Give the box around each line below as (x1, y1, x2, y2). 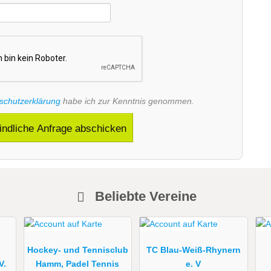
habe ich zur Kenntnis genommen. (60, 96, 195, 106)
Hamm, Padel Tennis (36, 258, 120, 269)
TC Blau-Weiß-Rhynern (146, 244, 241, 255)
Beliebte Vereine (91, 189, 197, 204)
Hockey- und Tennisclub (27, 244, 128, 255)
